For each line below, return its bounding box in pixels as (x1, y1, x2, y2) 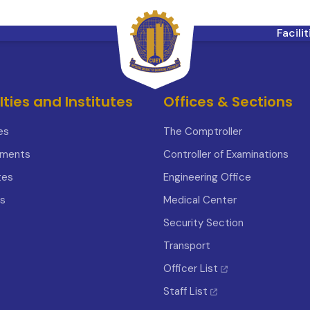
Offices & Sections (163, 92, 293, 111)
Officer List (163, 262, 221, 275)
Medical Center (163, 193, 237, 207)
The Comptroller (163, 125, 242, 138)
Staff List (163, 284, 210, 298)
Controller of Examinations (163, 147, 289, 161)
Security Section (163, 216, 244, 230)
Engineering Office (163, 170, 251, 184)
